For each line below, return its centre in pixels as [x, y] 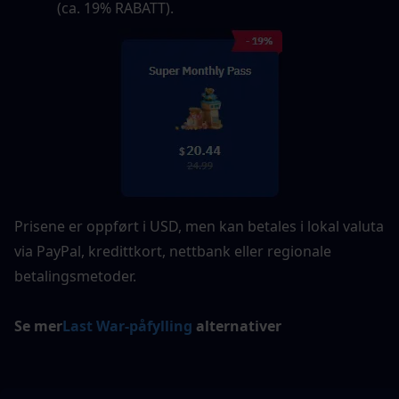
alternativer [237, 326]
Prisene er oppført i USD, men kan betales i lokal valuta [199, 226]
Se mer [38, 326]
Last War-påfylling [127, 326]
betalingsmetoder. [75, 276]
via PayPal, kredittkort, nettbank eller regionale [173, 251]
